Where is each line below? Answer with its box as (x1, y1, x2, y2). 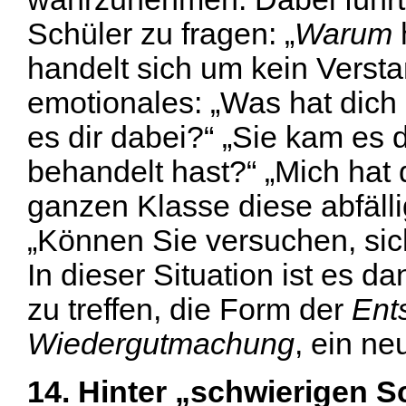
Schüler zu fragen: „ (27, 17, 295, 52)
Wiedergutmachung (27, 327, 295, 362)
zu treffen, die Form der (27, 293, 352, 327)
